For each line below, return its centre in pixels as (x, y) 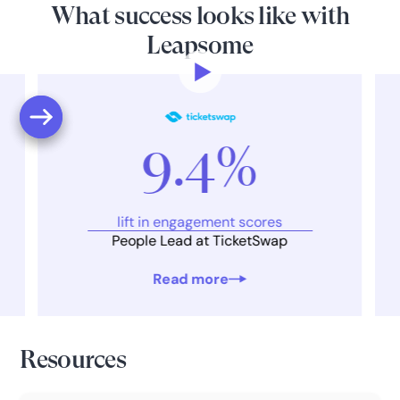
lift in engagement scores (200, 222)
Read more (191, 279)
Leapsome (200, 46)
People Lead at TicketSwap (200, 241)
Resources (73, 360)
